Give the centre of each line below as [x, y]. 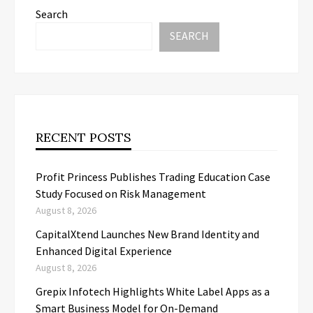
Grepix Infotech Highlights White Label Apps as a [153, 292]
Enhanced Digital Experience [104, 251]
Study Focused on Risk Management [121, 194]
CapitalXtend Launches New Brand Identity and [147, 234]
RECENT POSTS [83, 138]
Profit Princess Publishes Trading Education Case [153, 177]
